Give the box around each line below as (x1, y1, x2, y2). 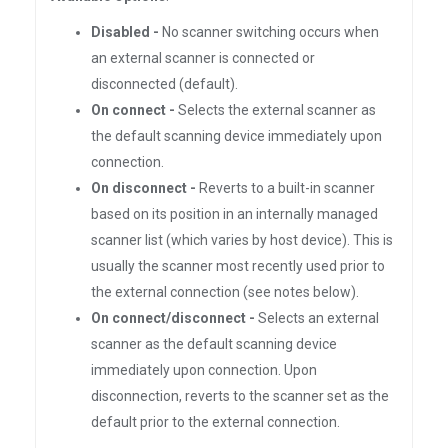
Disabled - (91, 24, 159, 40)
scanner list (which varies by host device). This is (91, 232, 393, 248)
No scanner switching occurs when (159, 24, 379, 40)
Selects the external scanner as (175, 102, 376, 118)
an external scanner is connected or (91, 50, 315, 66)
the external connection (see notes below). (91, 284, 359, 300)
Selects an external (255, 310, 379, 326)
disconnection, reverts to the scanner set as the (91, 388, 389, 404)
